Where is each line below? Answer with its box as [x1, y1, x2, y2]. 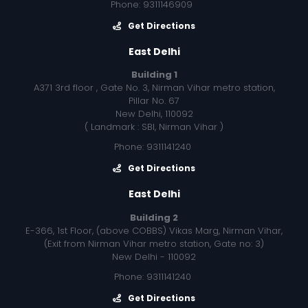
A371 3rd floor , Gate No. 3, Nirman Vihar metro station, [33, 81, 275, 95]
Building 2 [130, 210, 178, 224]
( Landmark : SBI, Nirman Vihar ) [85, 120, 223, 134]
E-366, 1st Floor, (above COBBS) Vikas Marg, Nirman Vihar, [25, 223, 283, 237]
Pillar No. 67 [129, 94, 179, 108]
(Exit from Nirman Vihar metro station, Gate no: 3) [44, 236, 264, 250]
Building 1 [131, 68, 177, 82]
